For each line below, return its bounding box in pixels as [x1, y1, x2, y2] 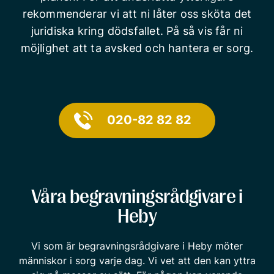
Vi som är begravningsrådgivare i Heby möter [31, 240, 243, 252]
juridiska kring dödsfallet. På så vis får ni [31, 24, 243, 37]
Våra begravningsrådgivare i [31, 185, 243, 208]
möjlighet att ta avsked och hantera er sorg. [20, 42, 254, 54]
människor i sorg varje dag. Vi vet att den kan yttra [18, 254, 256, 267]
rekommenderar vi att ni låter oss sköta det [22, 7, 252, 20]
